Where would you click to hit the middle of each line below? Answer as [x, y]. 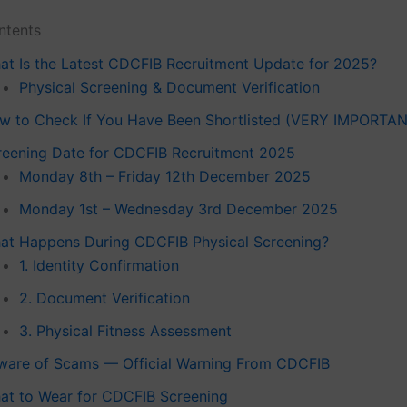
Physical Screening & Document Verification [169, 87]
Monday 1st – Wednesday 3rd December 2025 [179, 208]
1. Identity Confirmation [99, 265]
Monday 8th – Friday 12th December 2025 [165, 176]
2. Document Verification [104, 298]
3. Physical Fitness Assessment [125, 330]
